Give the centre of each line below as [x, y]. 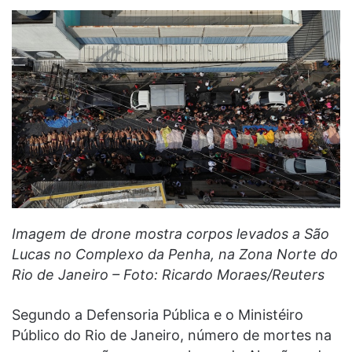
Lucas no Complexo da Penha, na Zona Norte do [175, 254]
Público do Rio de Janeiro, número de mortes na [172, 335]
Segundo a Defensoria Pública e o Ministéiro [158, 314]
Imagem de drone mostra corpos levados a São [170, 233]
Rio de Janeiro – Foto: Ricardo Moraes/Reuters [168, 274]
